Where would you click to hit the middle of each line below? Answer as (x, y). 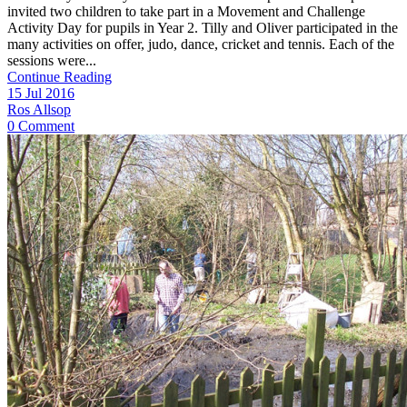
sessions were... (52, 60)
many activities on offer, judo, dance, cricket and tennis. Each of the (201, 44)
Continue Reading (60, 76)
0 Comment (41, 125)
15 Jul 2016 (41, 93)
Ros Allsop (39, 109)
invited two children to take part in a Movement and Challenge (186, 11)
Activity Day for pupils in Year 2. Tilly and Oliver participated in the (203, 27)
